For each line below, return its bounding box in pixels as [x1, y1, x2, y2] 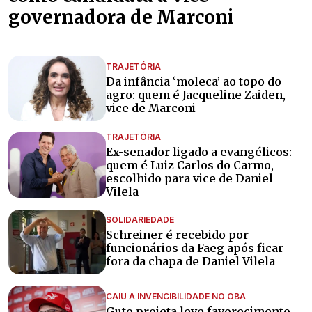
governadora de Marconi [8, 6, 234, 29]
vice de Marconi [106, 100, 196, 115]
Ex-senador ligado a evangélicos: [106, 144, 292, 159]
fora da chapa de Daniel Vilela [106, 254, 275, 269]
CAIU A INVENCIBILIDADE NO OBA [106, 290, 246, 302]
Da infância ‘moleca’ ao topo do [106, 74, 281, 88]
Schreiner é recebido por [106, 228, 249, 242]
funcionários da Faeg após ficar [106, 241, 283, 256]
